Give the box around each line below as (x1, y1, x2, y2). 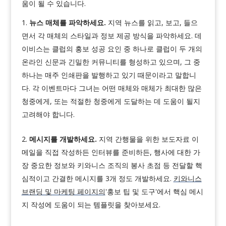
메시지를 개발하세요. (29, 134, 99, 144)
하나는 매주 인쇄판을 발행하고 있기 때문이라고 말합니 (21, 70, 196, 80)
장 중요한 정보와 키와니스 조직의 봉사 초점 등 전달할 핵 (21, 160, 202, 170)
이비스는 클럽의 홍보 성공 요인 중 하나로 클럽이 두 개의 (21, 43, 202, 53)
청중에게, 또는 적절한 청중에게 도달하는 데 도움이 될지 (21, 96, 200, 106)
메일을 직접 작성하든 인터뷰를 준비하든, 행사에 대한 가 (21, 147, 200, 157)
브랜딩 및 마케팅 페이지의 (21, 186, 105, 196)
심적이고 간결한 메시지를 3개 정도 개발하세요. (21, 173, 174, 183)
